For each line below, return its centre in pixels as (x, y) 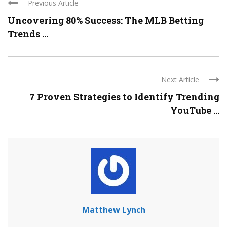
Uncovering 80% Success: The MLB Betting (106, 21)
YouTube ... (195, 111)
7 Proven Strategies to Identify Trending (124, 97)
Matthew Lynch (113, 210)
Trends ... (28, 34)
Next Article (180, 80)
